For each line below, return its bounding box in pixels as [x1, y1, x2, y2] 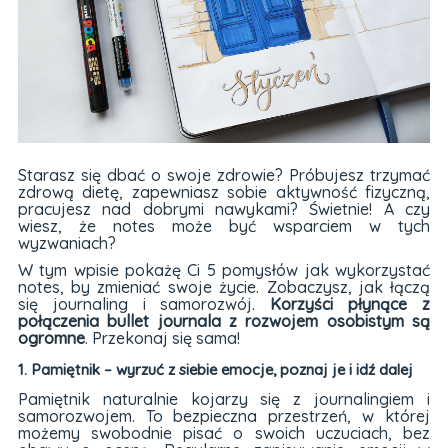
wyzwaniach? [17, 233, 116, 254]
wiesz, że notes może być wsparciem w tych [17, 216, 431, 237]
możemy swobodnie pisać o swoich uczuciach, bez [17, 422, 431, 443]
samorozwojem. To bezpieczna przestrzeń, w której [17, 405, 431, 426]
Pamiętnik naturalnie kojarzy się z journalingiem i [17, 388, 431, 409]
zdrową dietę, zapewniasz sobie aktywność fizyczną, [17, 182, 431, 203]
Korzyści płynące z [255, 294, 431, 315]
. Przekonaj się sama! [84, 328, 240, 349]
